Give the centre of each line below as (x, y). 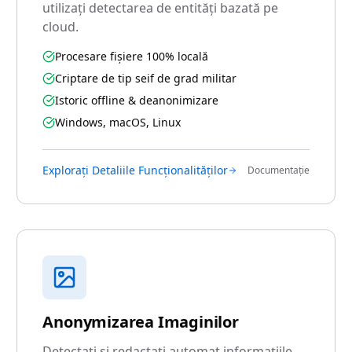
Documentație (278, 170)
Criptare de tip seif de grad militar (146, 78)
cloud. (61, 27)
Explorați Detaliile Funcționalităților (136, 170)
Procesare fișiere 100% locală (132, 56)
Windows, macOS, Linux (118, 122)
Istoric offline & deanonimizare (137, 100)
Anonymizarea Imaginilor (141, 322)
